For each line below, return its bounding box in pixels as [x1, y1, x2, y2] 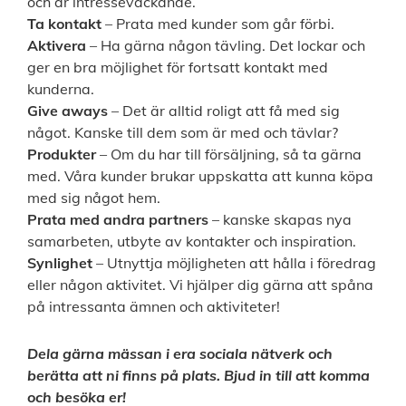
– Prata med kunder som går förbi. [105, 14, 334, 34]
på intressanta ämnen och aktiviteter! [27, 297, 280, 316]
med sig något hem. [27, 188, 160, 208]
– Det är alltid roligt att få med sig [108, 101, 340, 121]
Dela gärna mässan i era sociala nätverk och [27, 344, 333, 363]
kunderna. [27, 80, 94, 99]
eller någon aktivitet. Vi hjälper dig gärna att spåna [27, 275, 373, 295]
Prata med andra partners [27, 210, 208, 229]
